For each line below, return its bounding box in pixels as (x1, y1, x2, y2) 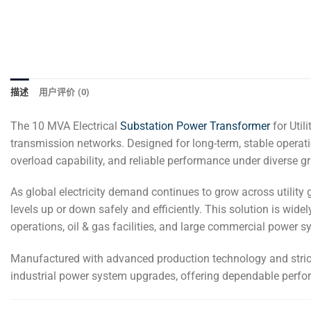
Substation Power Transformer (120, 119, 270, 133)
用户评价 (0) (38, 86, 90, 97)
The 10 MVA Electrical (10, 119, 120, 133)
